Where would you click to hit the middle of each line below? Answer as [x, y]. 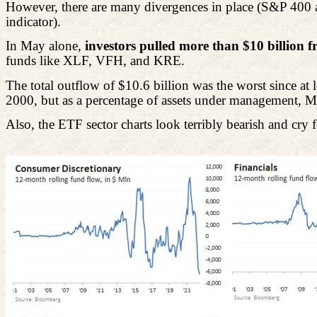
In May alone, [45, 46]
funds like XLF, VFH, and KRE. [95, 61]
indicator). [33, 22]
